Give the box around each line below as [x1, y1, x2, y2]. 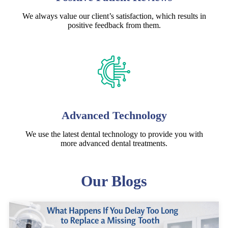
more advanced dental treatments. [61, 139, 167, 148]
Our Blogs [81, 173, 147, 190]
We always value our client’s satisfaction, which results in [22, 12, 206, 21]
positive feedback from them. [67, 21, 161, 30]
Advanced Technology [61, 109, 167, 122]
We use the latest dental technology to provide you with [25, 130, 203, 139]
